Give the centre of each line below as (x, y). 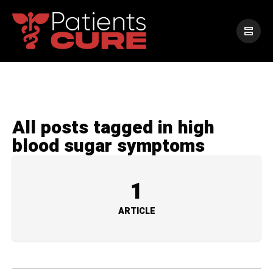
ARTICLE (136, 211)
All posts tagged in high (113, 128)
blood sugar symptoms (108, 147)
